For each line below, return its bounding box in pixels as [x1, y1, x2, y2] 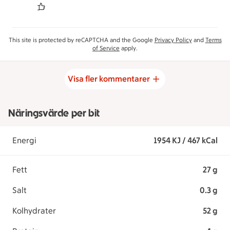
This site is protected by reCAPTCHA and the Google [8, 36, 155, 44]
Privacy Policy [154, 36, 192, 44]
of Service [92, 45, 120, 52]
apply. [120, 45, 138, 52]
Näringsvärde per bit [8, 107, 100, 119]
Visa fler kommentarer [68, 74, 150, 84]
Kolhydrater [12, 206, 56, 216]
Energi [12, 136, 36, 145]
